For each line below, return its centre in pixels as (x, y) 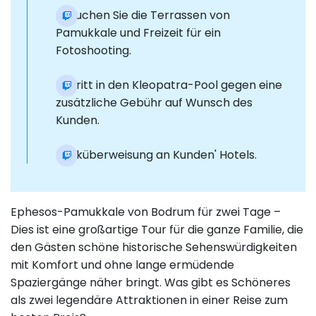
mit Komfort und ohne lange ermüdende (122, 265)
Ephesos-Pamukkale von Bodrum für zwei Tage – (146, 212)
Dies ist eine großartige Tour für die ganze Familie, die (157, 230)
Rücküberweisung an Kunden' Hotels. (156, 155)
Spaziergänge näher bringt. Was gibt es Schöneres (151, 283)
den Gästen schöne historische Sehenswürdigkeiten (154, 248)
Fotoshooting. (93, 51)
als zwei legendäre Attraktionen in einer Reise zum (149, 300)
